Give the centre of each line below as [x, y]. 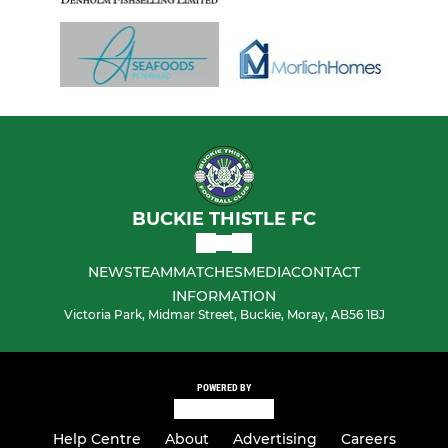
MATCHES [208, 271]
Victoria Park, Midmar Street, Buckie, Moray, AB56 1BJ [224, 314]
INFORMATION [224, 295]
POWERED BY [224, 387]
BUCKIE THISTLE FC [224, 218]
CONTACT [325, 271]
